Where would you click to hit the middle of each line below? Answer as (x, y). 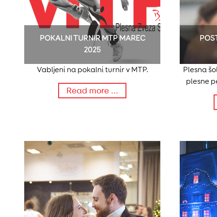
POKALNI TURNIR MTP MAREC (92, 38)
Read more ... (92, 91)
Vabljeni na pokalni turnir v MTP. (92, 70)
